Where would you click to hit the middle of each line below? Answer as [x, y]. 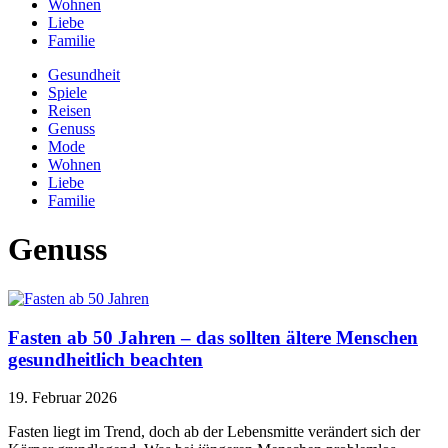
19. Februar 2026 [62, 398]
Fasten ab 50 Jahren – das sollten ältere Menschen [213, 337]
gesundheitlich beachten [105, 359]
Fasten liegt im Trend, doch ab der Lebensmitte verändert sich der [214, 432]
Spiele [67, 92]
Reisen [69, 110]
